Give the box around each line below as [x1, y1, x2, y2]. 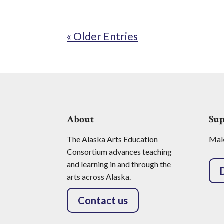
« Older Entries [67, 30, 138, 42]
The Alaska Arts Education [67, 134, 158, 144]
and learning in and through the [67, 159, 171, 169]
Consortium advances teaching [67, 146, 172, 156]
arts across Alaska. [67, 171, 131, 181]
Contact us [78, 194, 128, 206]
